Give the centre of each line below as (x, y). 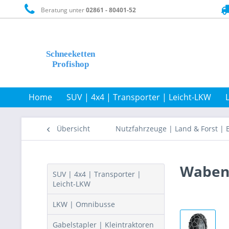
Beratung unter (62, 10)
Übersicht (73, 129)
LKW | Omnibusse (84, 204)
